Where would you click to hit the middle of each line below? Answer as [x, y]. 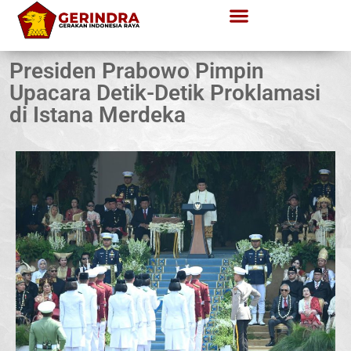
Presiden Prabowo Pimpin [137, 71]
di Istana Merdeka [98, 115]
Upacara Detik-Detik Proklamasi [165, 93]
